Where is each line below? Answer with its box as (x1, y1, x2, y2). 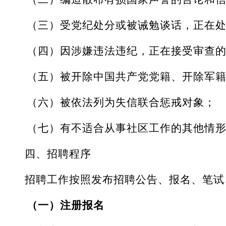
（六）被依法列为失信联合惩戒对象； (27, 96, 215, 108)
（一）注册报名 (27, 199, 104, 211)
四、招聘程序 (25, 147, 91, 160)
